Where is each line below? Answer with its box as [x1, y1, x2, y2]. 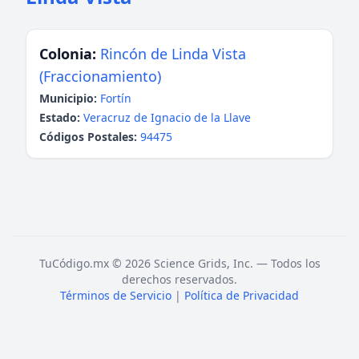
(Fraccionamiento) [39, 67, 161, 86]
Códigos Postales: [39, 129, 137, 144]
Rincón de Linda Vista [100, 44, 246, 63]
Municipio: [39, 91, 97, 106]
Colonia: [39, 44, 96, 63]
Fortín [100, 91, 131, 106]
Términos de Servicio [60, 288, 171, 303]
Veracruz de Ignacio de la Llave [83, 110, 251, 125]
